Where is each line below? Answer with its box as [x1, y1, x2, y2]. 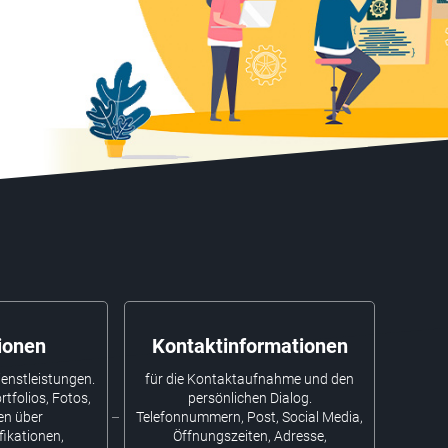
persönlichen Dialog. [187, 389, 312, 406]
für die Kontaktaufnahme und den [145, 370, 355, 387]
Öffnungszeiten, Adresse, [172, 427, 327, 444]
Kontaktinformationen [151, 333, 348, 358]
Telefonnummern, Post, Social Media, [136, 408, 364, 425]
